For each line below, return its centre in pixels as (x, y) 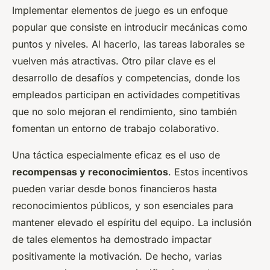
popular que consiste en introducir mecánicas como (130, 27)
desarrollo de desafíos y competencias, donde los (126, 78)
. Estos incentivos (208, 172)
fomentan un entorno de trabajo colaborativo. (116, 129)
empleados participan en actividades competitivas (126, 95)
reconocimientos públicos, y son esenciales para (123, 206)
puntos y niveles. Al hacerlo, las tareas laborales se (128, 44)
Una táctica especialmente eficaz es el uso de (116, 155)
